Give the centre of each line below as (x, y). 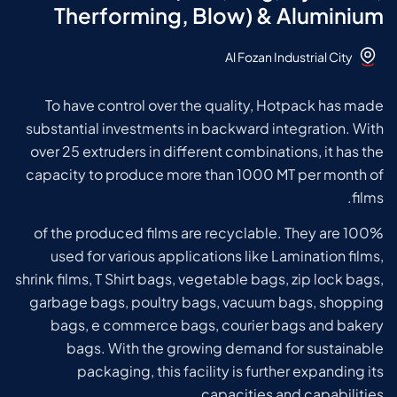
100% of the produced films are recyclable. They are (187, 233)
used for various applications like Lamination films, (217, 256)
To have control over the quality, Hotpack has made (214, 105)
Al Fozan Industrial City (289, 56)
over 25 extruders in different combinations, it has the (207, 151)
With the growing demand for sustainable (246, 348)
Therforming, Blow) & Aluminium (219, 15)
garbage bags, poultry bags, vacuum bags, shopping (206, 302)
